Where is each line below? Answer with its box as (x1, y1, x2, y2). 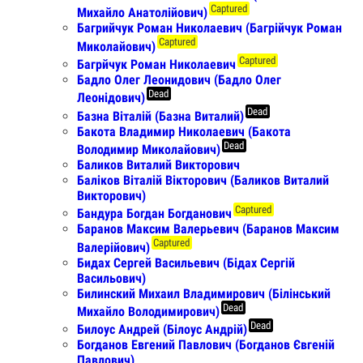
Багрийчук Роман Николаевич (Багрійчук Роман (77, 20, 342, 36)
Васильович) (77, 270, 146, 286)
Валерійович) (77, 239, 150, 255)
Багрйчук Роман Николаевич (77, 56, 236, 72)
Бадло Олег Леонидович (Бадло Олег (77, 71, 281, 88)
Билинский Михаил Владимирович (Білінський (77, 285, 331, 301)
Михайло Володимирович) (77, 303, 220, 319)
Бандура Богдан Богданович (77, 206, 232, 222)
